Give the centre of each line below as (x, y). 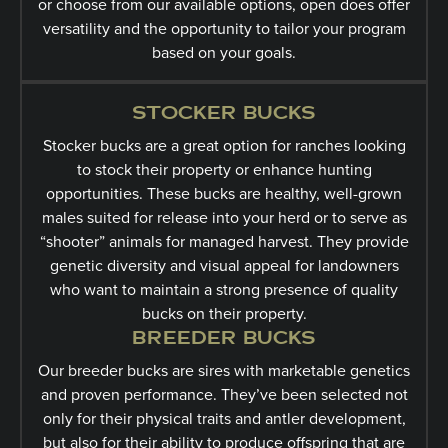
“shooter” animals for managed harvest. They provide (224, 241)
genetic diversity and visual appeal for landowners (224, 265)
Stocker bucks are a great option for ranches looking (224, 145)
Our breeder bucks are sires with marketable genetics (224, 370)
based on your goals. (224, 52)
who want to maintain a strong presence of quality (224, 289)
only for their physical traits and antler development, (224, 418)
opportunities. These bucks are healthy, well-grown (224, 193)
